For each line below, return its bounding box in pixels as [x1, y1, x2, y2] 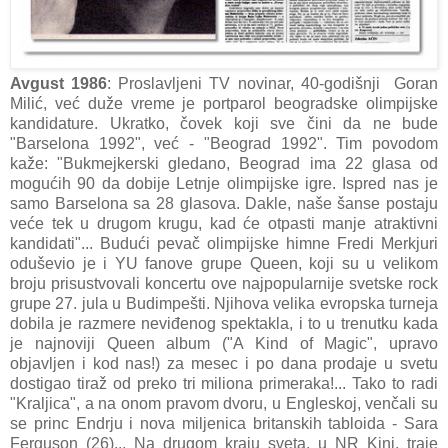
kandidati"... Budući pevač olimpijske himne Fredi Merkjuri [10, 234, 438, 252]
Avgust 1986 [10, 74, 108, 92]
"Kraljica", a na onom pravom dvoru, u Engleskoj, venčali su [10, 394, 438, 412]
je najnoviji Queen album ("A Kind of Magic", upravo [10, 334, 438, 352]
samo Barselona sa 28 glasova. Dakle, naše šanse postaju [10, 194, 438, 212]
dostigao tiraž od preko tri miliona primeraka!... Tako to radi [10, 374, 438, 392]
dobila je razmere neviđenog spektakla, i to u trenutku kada [10, 314, 438, 332]
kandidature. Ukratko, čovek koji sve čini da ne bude [10, 114, 438, 132]
